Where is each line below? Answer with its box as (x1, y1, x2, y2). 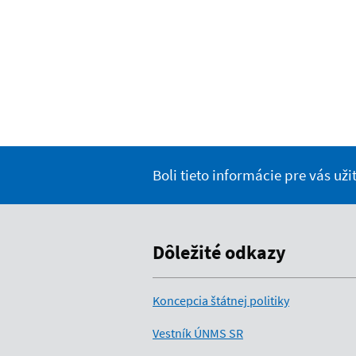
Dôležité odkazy (153, 240, 286, 265)
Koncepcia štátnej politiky (153, 292, 289, 309)
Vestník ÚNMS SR (153, 325, 243, 342)
